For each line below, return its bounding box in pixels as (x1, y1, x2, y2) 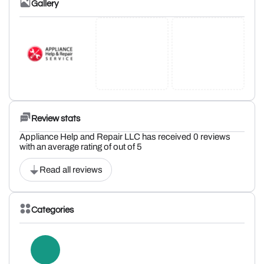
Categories (31, 205, 74, 214)
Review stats (31, 114, 80, 123)
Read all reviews (39, 165, 103, 174)
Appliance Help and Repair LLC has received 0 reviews (19, 132, 230, 141)
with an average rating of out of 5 (19, 142, 142, 151)
